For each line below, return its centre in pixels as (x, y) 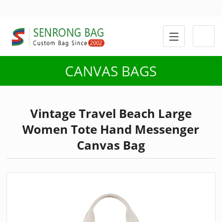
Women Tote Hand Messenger (111, 129)
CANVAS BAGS (111, 71)
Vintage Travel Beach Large (111, 113)
